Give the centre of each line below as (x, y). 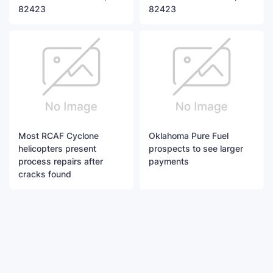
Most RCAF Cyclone (58, 136)
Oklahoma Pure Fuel (189, 136)
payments (169, 161)
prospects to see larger (196, 149)
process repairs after (61, 161)
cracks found (45, 174)
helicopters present (57, 149)
